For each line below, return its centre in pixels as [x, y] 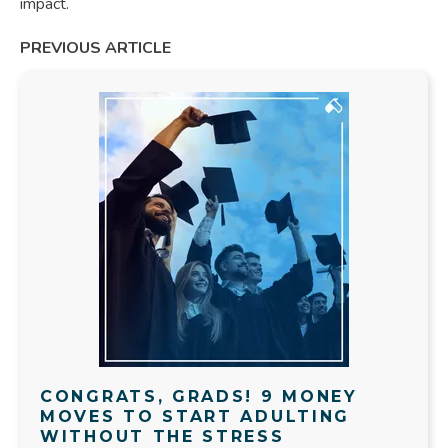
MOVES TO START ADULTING [195, 416]
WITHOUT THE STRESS [162, 436]
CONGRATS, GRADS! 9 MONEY [199, 396]
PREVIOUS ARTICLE [95, 47]
